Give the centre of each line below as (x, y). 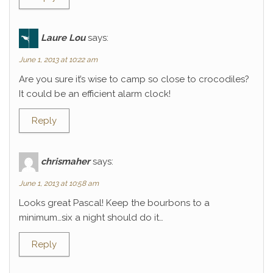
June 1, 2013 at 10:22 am (58, 60)
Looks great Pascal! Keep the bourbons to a (114, 203)
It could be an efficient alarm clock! (95, 94)
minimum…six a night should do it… (91, 218)
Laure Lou (63, 37)
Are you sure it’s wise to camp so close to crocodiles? (134, 79)
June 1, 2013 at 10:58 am (59, 183)
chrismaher (66, 161)
